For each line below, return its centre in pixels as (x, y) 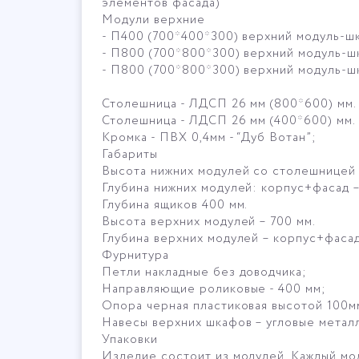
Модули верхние (153, 20)
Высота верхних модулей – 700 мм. (209, 222)
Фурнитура (135, 256)
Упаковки (130, 340)
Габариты (130, 155)
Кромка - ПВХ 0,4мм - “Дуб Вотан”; (210, 138)
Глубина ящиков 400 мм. (175, 205)
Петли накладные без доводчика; (205, 272)
